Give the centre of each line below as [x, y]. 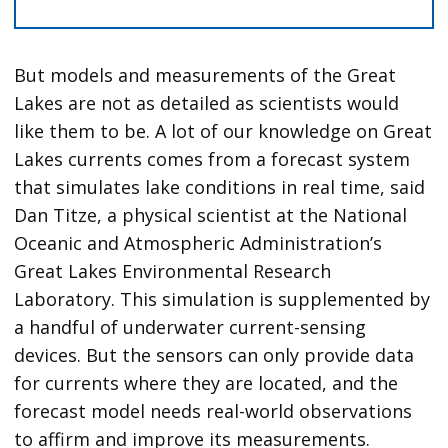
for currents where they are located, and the [206, 383]
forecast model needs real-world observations [213, 411]
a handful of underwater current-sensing [190, 327]
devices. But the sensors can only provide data [214, 355]
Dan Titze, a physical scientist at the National [211, 215]
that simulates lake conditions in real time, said [220, 187]
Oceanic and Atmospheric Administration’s [198, 243]
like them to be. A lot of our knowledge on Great [223, 131]
